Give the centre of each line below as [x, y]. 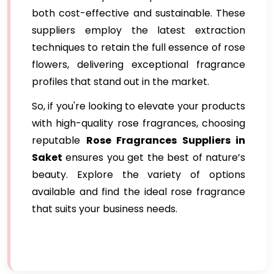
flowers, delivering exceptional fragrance [139, 65]
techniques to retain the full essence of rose [139, 47]
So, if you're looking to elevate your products [139, 106]
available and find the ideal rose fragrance [139, 192]
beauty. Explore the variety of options [139, 175]
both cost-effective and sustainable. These [139, 13]
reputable [59, 140]
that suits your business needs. [105, 209]
